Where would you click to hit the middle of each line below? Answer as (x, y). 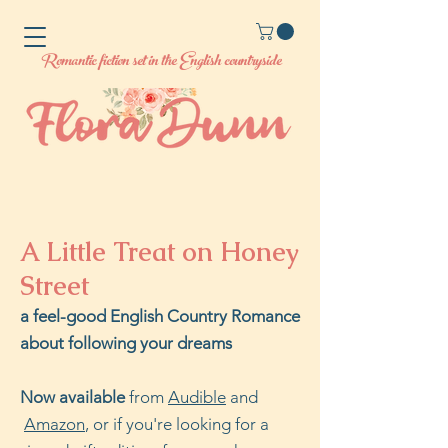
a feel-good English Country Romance (160, 316)
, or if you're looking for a (177, 424)
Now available (72, 397)
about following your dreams (126, 343)
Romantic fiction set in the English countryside (160, 63)
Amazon (54, 424)
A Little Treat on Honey (159, 252)
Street (54, 286)
